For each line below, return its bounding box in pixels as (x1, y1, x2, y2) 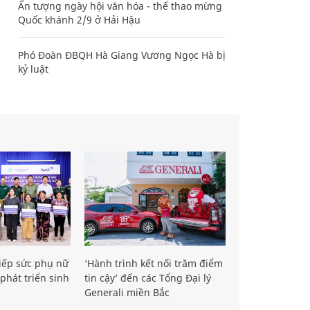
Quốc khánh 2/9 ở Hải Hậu (18, 12, 140, 26)
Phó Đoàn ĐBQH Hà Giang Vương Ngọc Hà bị (18, 48, 226, 62)
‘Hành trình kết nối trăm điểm (84, 256, 223, 270)
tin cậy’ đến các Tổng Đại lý (84, 271, 211, 284)
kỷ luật (18, 62, 48, 75)
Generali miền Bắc (84, 285, 170, 299)
